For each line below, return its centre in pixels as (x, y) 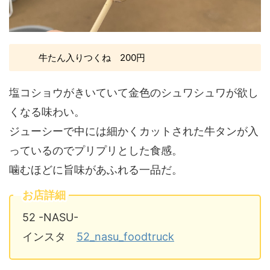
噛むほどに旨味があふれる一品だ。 (96, 170)
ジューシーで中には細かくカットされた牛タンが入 (134, 131)
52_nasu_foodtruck (125, 237)
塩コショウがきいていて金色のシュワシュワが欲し (134, 93)
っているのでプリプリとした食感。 (96, 151)
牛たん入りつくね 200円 (92, 58)
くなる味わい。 (47, 112)
